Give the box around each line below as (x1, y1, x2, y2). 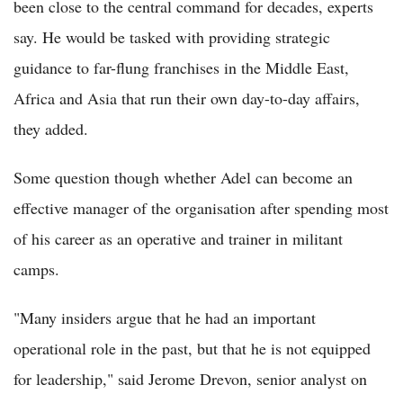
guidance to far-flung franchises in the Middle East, (13, 57, 349, 79)
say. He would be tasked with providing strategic (13, 26, 330, 49)
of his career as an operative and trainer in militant (13, 228, 343, 250)
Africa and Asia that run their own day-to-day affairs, (13, 87, 360, 110)
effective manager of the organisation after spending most (13, 197, 389, 219)
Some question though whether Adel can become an (13, 166, 353, 189)
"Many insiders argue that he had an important (13, 307, 316, 329)
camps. (13, 258, 59, 281)
